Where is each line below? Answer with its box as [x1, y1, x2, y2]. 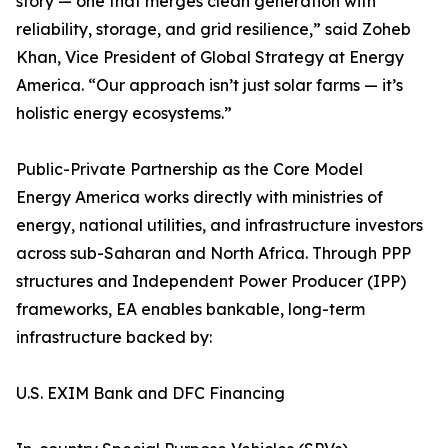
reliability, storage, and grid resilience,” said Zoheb [16, 19, 411, 39]
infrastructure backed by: [16, 327, 212, 347]
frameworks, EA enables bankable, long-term [16, 299, 365, 319]
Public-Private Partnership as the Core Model [16, 159, 363, 179]
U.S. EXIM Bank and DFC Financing [16, 383, 285, 403]
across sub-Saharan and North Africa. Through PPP [16, 243, 411, 263]
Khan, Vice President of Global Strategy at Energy [16, 47, 404, 67]
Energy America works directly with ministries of [16, 187, 383, 207]
